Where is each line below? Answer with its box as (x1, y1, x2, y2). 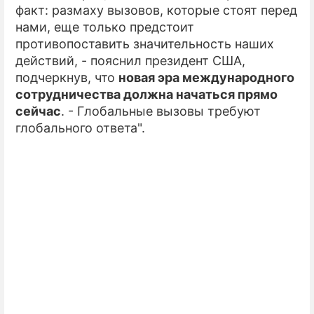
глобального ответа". (15, 121, 145, 135)
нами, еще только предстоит (15, 20, 194, 34)
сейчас (15, 104, 61, 118)
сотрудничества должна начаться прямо (15, 87, 278, 102)
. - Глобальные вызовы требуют (61, 104, 261, 118)
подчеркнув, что (15, 70, 118, 85)
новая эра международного (118, 70, 294, 85)
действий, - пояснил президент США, (15, 53, 245, 68)
